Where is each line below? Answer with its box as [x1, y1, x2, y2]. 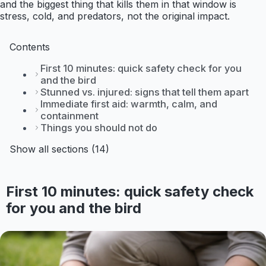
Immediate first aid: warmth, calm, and [40, 98, 217, 110]
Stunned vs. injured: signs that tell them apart [40, 86, 249, 99]
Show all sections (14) [9, 143, 109, 156]
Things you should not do [40, 122, 157, 134]
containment [40, 110, 99, 122]
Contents [9, 41, 50, 53]
